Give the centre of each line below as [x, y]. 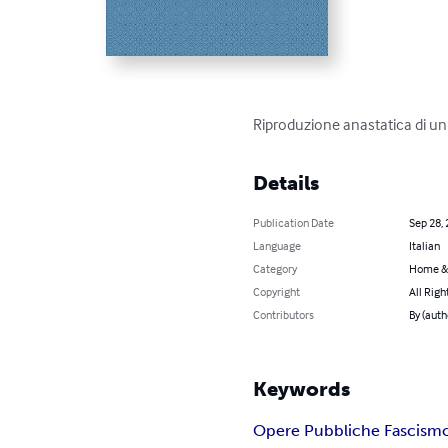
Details [286, 182]
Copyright [277, 291]
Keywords [302, 388]
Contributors [284, 314]
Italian [424, 245]
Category [275, 268]
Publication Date [294, 222]
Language [277, 245]
